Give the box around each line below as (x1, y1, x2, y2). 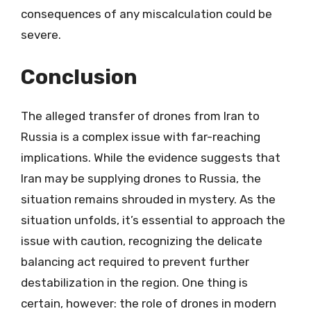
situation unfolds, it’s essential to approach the (21, 213, 285, 227)
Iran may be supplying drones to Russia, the (21, 171, 261, 185)
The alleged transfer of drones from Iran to (21, 109, 260, 123)
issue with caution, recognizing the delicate (21, 234, 262, 248)
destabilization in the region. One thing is (21, 276, 248, 289)
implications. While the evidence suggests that (21, 151, 280, 165)
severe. (21, 27, 61, 42)
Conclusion (21, 65, 137, 90)
